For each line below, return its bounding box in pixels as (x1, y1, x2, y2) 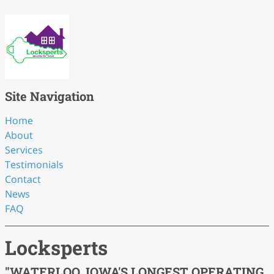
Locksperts (5, 234, 108, 261)
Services (5, 143, 43, 157)
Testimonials (5, 158, 64, 171)
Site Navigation (5, 88, 94, 104)
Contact (5, 172, 41, 186)
